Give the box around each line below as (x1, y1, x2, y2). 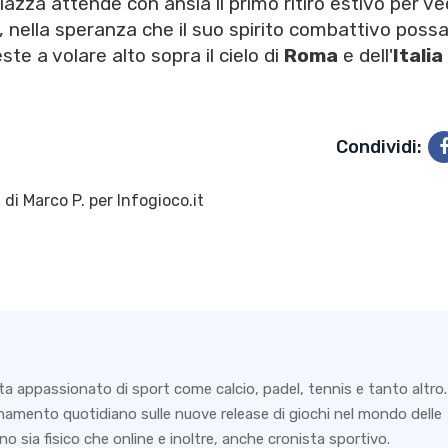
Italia (393, 44, 443, 68)
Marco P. (23, 191, 85, 211)
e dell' (338, 44, 393, 68)
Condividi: (335, 136, 422, 159)
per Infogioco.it (85, 191, 204, 211)
